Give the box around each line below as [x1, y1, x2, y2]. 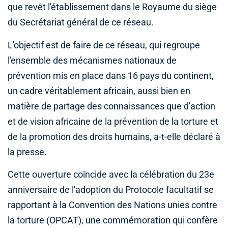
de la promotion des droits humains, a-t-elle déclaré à [8, 131, 220, 142]
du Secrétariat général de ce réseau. [8, 17, 154, 28]
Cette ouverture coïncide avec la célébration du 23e [8, 169, 214, 180]
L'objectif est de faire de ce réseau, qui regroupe [8, 40, 200, 50]
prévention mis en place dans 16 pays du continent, [8, 70, 214, 81]
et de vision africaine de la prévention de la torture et [8, 116, 218, 127]
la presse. [8, 147, 47, 157]
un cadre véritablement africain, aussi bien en [8, 85, 190, 96]
